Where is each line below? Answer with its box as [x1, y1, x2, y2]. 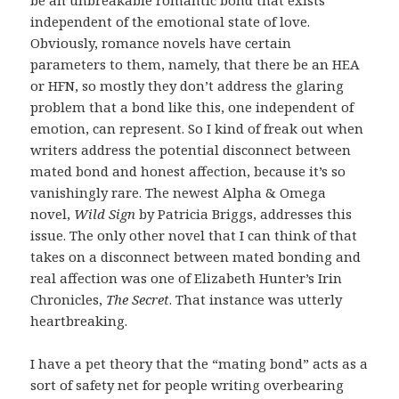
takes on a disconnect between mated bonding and [30, 248, 362, 266]
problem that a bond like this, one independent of [30, 98, 354, 117]
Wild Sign [74, 205, 136, 224]
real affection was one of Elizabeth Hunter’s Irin [30, 269, 343, 288]
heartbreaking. [30, 312, 128, 330]
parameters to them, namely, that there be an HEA [30, 55, 361, 74]
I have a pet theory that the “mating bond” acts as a [30, 354, 369, 373]
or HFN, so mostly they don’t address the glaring [30, 77, 345, 95]
